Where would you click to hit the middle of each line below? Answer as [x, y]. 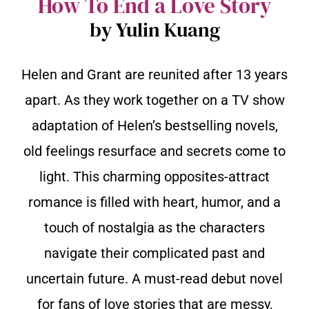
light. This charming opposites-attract [154, 176]
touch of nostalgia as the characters [154, 227]
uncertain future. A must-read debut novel [154, 278]
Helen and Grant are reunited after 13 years [154, 74]
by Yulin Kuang [154, 29]
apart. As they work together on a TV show [154, 100]
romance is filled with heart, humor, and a [154, 202]
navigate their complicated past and [154, 253]
